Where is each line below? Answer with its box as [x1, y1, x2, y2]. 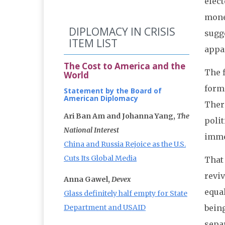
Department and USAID [64, 203, 146, 212]
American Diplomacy [64, 93, 138, 103]
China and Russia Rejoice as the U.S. [64, 140, 186, 149]
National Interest [64, 126, 119, 135]
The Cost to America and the [64, 60, 185, 72]
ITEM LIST [69, 36, 118, 51]
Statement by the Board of [64, 86, 162, 96]
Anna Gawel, [64, 175, 111, 184]
